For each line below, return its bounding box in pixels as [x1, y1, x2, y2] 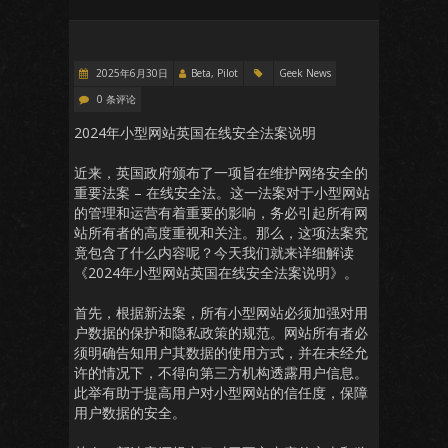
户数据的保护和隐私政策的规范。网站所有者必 [74, 323, 368, 342]
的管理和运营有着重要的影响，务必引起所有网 [74, 203, 368, 222]
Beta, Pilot [191, 66, 238, 80]
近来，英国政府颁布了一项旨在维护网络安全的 [74, 163, 368, 182]
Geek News [279, 66, 331, 80]
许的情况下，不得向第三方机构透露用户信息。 [74, 363, 368, 382]
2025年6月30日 [93, 66, 168, 80]
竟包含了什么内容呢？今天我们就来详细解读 [74, 243, 354, 262]
